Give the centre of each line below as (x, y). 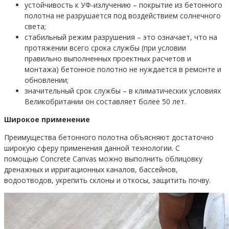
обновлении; (47, 80)
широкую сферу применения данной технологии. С (92, 148)
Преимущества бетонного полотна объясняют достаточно (109, 137)
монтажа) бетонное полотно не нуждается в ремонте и (123, 69)
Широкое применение (47, 119)
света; (35, 26)
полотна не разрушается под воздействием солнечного (123, 15)
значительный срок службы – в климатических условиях (123, 90)
